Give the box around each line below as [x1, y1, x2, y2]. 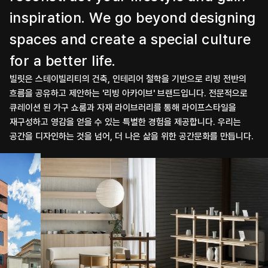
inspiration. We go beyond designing [10, 9, 256, 26]
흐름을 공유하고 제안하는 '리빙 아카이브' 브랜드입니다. [10, 88, 206, 99]
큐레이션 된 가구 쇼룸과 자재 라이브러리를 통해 [10, 102, 179, 113]
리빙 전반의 [205, 74, 246, 84]
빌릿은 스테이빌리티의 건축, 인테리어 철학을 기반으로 [10, 74, 203, 84]
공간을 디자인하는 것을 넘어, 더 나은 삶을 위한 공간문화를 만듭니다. [10, 131, 254, 142]
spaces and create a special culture [10, 31, 251, 48]
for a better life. [10, 52, 116, 69]
